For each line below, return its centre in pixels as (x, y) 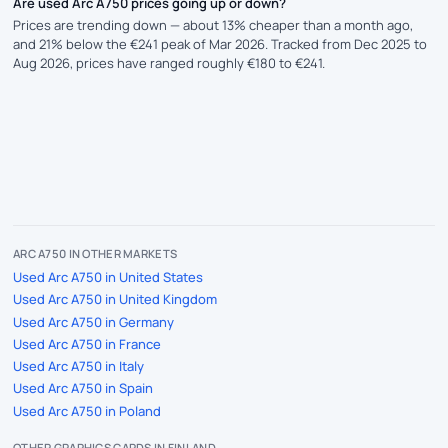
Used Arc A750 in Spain (83, 388)
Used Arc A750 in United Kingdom (115, 299)
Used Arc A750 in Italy (78, 366)
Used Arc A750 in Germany (93, 321)
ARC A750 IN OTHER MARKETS (95, 253)
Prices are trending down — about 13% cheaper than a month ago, (213, 25)
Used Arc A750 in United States (108, 277)
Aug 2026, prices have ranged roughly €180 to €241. (169, 63)
